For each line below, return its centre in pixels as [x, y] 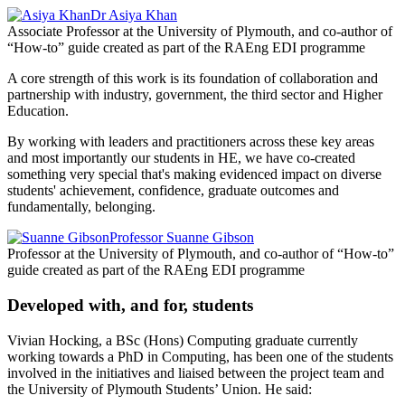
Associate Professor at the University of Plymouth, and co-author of [200, 32]
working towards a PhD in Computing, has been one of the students [200, 356]
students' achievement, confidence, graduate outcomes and [173, 191]
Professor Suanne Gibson [182, 238]
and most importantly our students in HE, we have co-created [181, 158]
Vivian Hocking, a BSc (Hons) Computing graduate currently [183, 340]
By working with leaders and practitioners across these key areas [191, 142]
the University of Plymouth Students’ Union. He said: [161, 389]
